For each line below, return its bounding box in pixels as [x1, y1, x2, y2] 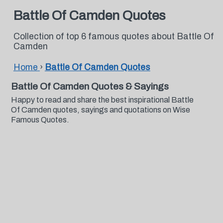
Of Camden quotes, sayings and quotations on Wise [10, 106, 190, 114]
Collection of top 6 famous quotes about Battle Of [13, 32, 214, 41]
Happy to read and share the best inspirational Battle [10, 96, 194, 104]
